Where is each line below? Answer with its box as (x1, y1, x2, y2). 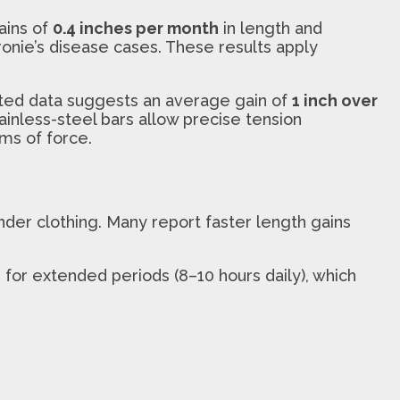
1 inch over (292, 90, 378, 110)
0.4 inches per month (53, 18, 219, 37)
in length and (219, 18, 322, 37)
